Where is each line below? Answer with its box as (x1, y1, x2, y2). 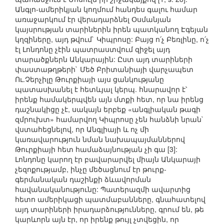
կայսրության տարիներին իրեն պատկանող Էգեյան (15, 24, 208, 34)
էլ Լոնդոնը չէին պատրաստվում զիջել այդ (15, 44, 170, 54)
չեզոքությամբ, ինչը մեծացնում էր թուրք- (15, 164, 166, 174)
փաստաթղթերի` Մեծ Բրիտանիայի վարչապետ (15, 64, 193, 74)
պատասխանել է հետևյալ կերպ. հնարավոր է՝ (15, 84, 187, 94)
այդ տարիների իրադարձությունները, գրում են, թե (15, 204, 204, 214)
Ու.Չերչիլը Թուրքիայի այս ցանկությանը (15, 74, 164, 84)
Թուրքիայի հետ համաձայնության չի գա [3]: (15, 144, 177, 154)
